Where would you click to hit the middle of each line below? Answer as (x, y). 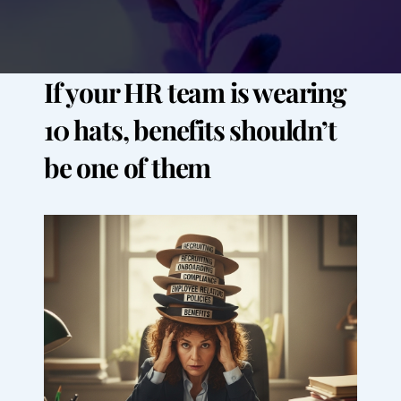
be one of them (128, 167)
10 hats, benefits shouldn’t (190, 130)
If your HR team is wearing (195, 92)
